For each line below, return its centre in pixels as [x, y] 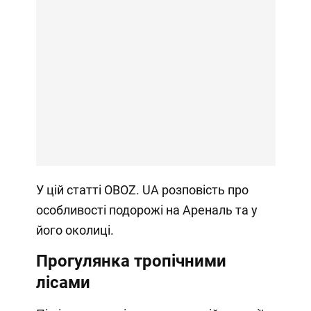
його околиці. [75, 230]
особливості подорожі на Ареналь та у [146, 210]
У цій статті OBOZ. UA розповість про [142, 190]
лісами [63, 282]
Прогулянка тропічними [131, 261]
